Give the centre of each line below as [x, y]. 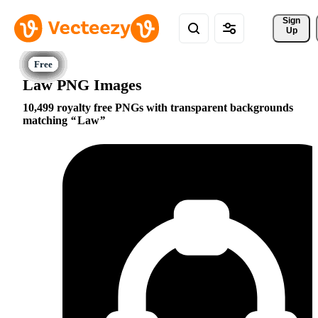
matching [46, 121]
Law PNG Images [82, 84]
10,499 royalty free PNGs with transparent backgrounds [158, 108]
